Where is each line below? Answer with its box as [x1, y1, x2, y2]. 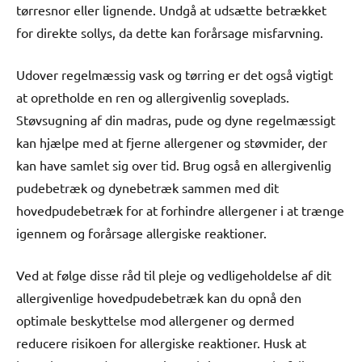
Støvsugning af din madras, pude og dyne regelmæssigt [16, 111, 335, 128]
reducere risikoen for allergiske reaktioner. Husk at [16, 334, 306, 351]
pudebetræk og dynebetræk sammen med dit [16, 179, 279, 196]
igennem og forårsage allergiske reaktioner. [16, 224, 267, 241]
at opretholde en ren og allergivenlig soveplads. [16, 88, 289, 105]
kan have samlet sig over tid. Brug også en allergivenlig [16, 156, 331, 173]
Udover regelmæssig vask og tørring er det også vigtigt [16, 65, 333, 82]
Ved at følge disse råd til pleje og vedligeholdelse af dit [16, 266, 331, 283]
